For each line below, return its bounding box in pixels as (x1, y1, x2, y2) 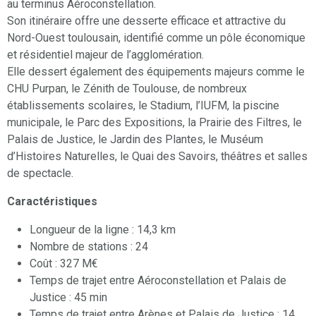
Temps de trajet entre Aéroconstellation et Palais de (30, 274, 286, 288)
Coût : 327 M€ (30, 257, 98, 271)
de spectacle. (7, 166, 73, 181)
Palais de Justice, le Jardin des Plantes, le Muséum (7, 133, 263, 147)
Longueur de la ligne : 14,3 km (30, 223, 176, 237)
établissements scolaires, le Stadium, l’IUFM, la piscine (7, 99, 279, 113)
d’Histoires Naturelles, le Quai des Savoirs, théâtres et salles (7, 150, 308, 164)
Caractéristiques (7, 195, 97, 209)
